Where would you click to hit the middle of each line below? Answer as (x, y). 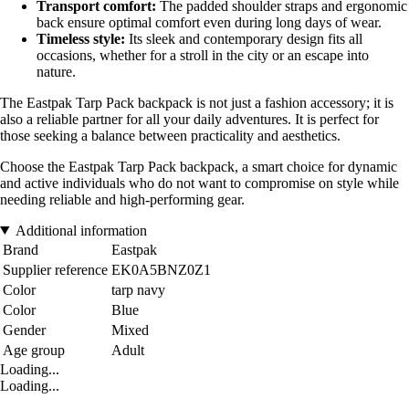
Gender (24, 330)
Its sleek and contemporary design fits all (244, 38)
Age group (34, 350)
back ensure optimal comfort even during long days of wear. (209, 22)
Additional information (81, 230)
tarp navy (138, 289)
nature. (56, 71)
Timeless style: (81, 38)
